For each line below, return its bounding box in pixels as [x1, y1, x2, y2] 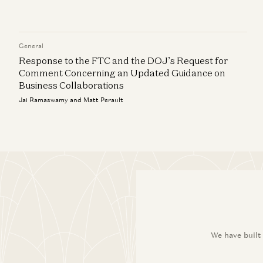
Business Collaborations [19, 79, 124, 91]
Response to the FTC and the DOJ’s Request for [19, 55, 228, 66]
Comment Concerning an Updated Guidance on [19, 67, 225, 79]
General [19, 42, 43, 50]
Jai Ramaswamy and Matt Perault [19, 96, 123, 104]
